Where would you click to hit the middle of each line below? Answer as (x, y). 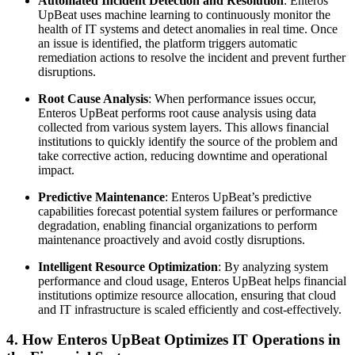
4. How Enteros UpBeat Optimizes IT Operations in (174, 340)
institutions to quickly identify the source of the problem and (188, 141)
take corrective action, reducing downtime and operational (183, 155)
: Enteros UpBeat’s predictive (238, 197)
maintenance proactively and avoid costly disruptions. (172, 239)
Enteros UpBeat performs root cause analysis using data (177, 113)
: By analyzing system (273, 266)
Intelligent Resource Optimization (128, 266)
